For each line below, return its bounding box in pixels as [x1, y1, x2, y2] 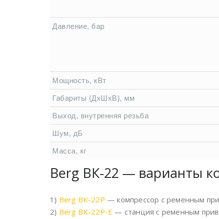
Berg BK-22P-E [59, 206, 113, 217]
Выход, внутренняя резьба [52, 111, 149, 120]
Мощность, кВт [52, 76, 107, 85]
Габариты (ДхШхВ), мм [52, 93, 134, 102]
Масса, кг [52, 146, 87, 155]
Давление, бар [52, 22, 105, 30]
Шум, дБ [52, 129, 83, 137]
